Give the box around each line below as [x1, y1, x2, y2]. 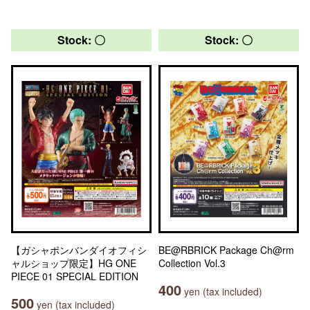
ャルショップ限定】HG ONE [11, 256, 136, 270]
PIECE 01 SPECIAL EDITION [11, 269, 138, 283]
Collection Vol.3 [158, 256, 226, 270]
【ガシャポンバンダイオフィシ [11, 243, 147, 257]
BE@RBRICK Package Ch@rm [158, 243, 294, 257]
